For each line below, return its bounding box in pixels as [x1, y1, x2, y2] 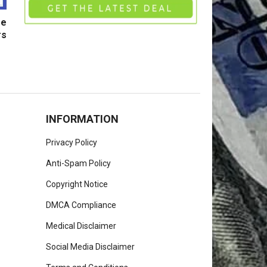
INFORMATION [46, 113, 119, 126]
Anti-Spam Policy [46, 159, 111, 169]
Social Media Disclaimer [46, 242, 135, 252]
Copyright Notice [46, 179, 108, 190]
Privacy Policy [46, 138, 97, 148]
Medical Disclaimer [46, 221, 116, 231]
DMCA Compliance [46, 200, 116, 210]
